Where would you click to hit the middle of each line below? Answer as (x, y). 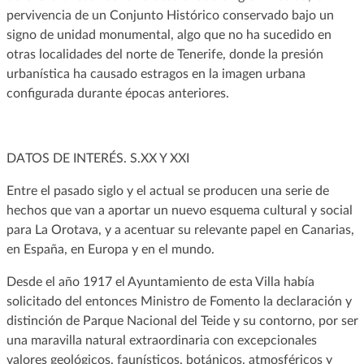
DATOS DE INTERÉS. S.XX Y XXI (97, 158)
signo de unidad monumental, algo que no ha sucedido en (169, 35)
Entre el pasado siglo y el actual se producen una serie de (167, 191)
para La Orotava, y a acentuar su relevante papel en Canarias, (180, 230)
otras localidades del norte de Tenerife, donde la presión (165, 54)
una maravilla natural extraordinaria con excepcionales (161, 340)
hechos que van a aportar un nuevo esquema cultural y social (179, 210)
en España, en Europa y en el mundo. (112, 249)
